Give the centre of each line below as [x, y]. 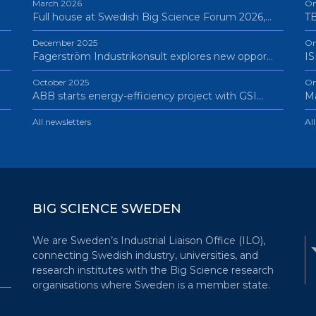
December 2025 [65, 43]
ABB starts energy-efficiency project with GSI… [147, 96]
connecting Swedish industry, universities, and [145, 255]
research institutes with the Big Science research [153, 270]
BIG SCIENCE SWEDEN [107, 209]
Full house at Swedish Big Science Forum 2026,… [152, 17]
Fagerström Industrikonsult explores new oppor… [152, 56]
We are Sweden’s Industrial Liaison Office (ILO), [148, 241]
